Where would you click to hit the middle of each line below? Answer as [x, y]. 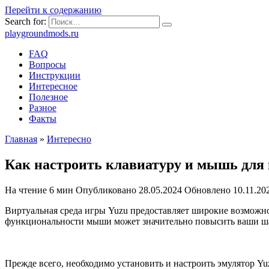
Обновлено [207, 190]
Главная [21, 139]
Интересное [53, 86]
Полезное [48, 97]
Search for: [26, 21]
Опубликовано [106, 190]
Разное [43, 108]
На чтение [26, 190]
